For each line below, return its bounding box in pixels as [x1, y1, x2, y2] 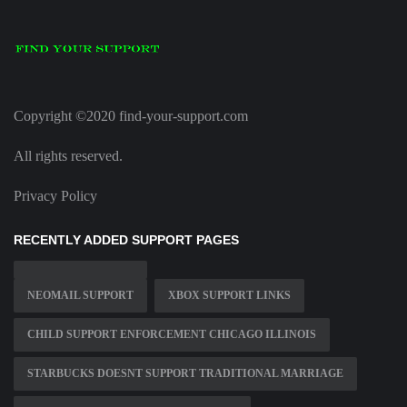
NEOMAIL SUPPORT [27, 289, 134, 303]
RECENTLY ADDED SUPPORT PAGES [14, 233, 239, 248]
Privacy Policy [14, 188, 97, 204]
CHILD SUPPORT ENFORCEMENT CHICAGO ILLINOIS [27, 328, 316, 342]
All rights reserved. [14, 148, 123, 164]
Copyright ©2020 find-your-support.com [14, 108, 248, 124]
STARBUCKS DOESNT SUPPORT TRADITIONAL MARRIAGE [27, 367, 343, 381]
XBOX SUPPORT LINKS [168, 289, 291, 303]
